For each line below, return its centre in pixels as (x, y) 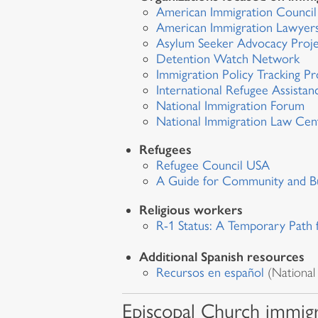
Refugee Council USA (213, 166)
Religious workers (191, 209)
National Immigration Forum (231, 105)
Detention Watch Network (229, 59)
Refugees (165, 150)
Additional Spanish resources (222, 256)
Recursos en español (210, 272)
